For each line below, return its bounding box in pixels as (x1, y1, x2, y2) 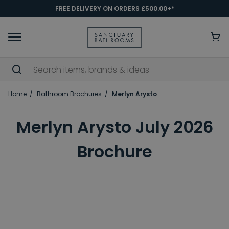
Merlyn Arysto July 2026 (16, 116, 213, 139)
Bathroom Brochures (37, 89, 102, 98)
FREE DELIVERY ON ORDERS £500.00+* (55, 4, 174, 13)
